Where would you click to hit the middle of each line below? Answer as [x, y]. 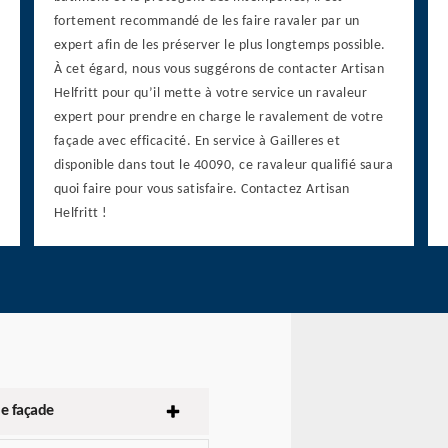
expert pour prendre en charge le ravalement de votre [218, 118]
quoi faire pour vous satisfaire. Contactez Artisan [201, 190]
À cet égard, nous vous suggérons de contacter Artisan [219, 70]
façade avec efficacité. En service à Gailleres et [197, 142]
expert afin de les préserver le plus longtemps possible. [219, 46]
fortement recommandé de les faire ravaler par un [206, 22]
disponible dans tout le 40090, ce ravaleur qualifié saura [223, 166]
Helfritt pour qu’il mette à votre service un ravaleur [210, 94]
